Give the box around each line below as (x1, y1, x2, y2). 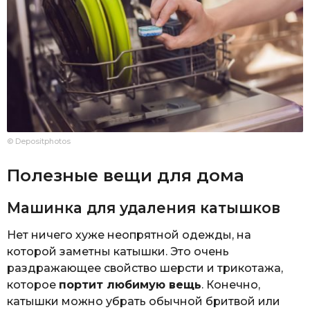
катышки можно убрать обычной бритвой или (7, 295, 280, 309)
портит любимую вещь (59, 278, 201, 292)
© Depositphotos (7, 136, 71, 147)
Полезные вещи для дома (7, 164, 244, 185)
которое (7, 278, 59, 292)
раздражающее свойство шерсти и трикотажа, (7, 262, 283, 275)
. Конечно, (201, 278, 260, 292)
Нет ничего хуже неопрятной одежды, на (7, 228, 251, 242)
